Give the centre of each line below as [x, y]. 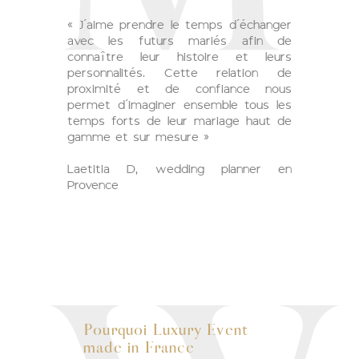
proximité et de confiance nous [179, 89]
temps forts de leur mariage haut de [179, 121]
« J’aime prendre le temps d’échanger [179, 25]
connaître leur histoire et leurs [179, 57]
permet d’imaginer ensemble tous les [179, 105]
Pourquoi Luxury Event [166, 331]
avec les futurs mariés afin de [179, 41]
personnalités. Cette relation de [179, 73]
